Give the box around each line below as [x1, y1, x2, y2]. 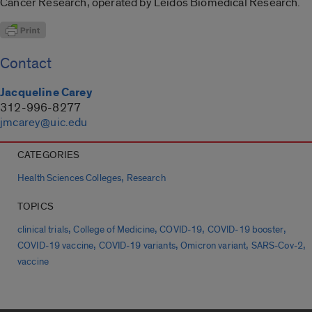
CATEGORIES [17, 148, 80, 162]
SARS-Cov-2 [251, 240, 303, 252]
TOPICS [17, 200, 54, 214]
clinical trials [17, 224, 69, 236]
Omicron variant [180, 240, 247, 252]
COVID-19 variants [98, 240, 175, 252]
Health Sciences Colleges [17, 173, 122, 185]
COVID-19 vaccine [17, 240, 94, 252]
